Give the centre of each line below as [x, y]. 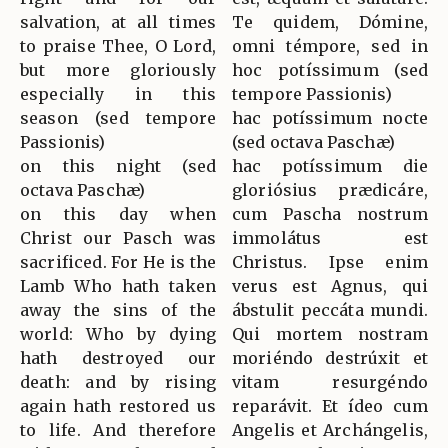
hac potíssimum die [330, 165]
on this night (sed [118, 165]
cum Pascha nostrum [330, 213]
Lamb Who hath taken [118, 285]
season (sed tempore [118, 117]
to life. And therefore [118, 429]
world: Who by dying [118, 333]
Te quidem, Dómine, [330, 21]
